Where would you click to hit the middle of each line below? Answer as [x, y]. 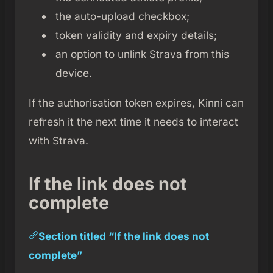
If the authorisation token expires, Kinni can [136, 102]
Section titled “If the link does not [123, 236]
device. [73, 73]
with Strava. [58, 140]
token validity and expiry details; [136, 35]
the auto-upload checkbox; [122, 16]
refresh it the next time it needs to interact [133, 121]
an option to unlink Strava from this [142, 54]
